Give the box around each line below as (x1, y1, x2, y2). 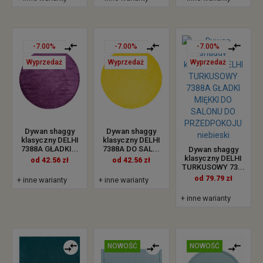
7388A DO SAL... (103, 144, 160, 154)
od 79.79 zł (194, 174, 232, 183)
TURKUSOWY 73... (181, 162, 245, 171)
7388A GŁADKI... (21, 144, 79, 154)
